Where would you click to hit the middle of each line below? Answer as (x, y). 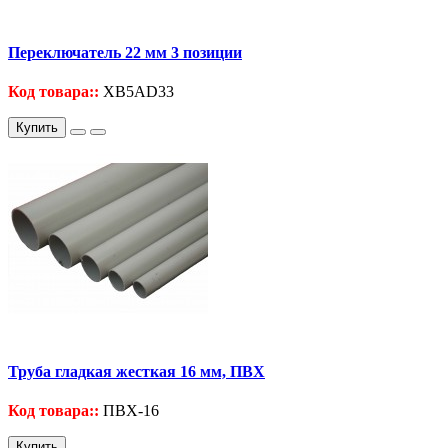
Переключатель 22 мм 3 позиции (125, 52)
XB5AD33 (136, 91)
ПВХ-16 (129, 411)
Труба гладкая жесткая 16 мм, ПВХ (136, 372)
